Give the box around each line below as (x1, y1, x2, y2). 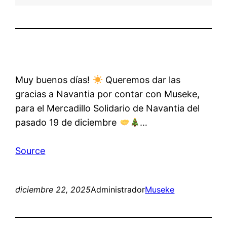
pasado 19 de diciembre (15, 117, 120, 128)
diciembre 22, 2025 (15, 184, 91, 195)
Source (15, 145, 46, 157)
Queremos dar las (102, 74, 180, 86)
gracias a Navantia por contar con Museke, (15, 89, 200, 100)
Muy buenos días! (15, 74, 93, 86)
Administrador (91, 184, 145, 195)
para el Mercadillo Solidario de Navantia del (15, 103, 200, 114)
